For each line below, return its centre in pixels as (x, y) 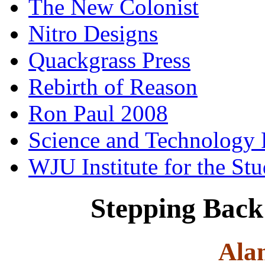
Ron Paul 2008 (98, 113)
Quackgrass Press (109, 60)
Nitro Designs (93, 33)
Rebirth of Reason (113, 86)
